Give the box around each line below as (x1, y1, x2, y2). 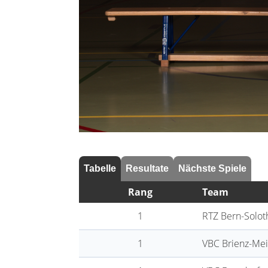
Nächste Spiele (178, 163, 246, 173)
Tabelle (84, 163, 116, 173)
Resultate (126, 163, 169, 173)
